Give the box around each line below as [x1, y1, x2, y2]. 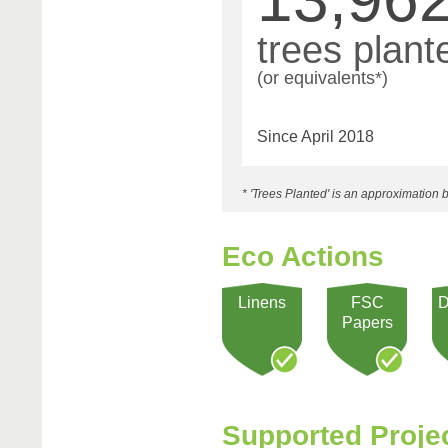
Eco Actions [222, 241, 384, 273]
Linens [238, 294, 286, 312]
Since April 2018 [257, 128, 374, 146]
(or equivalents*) [257, 68, 388, 89]
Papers [341, 314, 393, 332]
